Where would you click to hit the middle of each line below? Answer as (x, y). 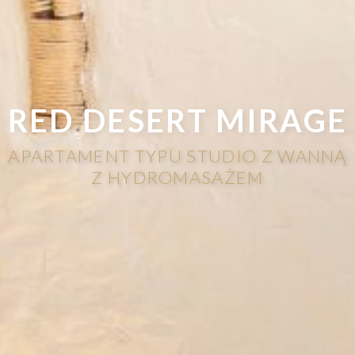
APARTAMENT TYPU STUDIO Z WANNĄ (177, 155)
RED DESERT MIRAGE (177, 120)
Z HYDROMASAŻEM (177, 177)
